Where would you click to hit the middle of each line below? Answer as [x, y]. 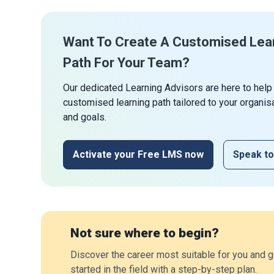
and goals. [85, 117]
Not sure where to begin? [145, 233]
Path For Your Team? [126, 62]
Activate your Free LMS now [138, 154]
